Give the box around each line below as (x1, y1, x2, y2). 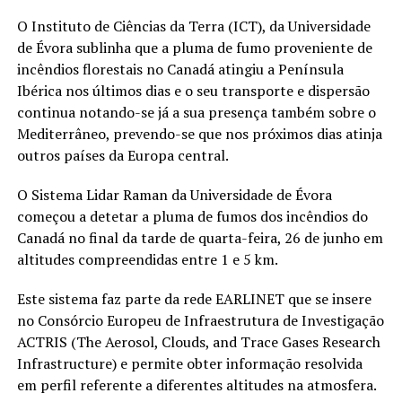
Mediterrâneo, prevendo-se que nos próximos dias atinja (16, 123, 382, 144)
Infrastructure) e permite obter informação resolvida (16, 353, 363, 373)
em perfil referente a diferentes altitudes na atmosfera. (16, 374, 377, 395)
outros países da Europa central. (16, 144, 229, 165)
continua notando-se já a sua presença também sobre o (16, 101, 376, 122)
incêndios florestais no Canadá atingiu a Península (16, 58, 344, 79)
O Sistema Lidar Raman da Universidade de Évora (16, 184, 332, 205)
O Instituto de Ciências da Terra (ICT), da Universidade (16, 15, 371, 36)
